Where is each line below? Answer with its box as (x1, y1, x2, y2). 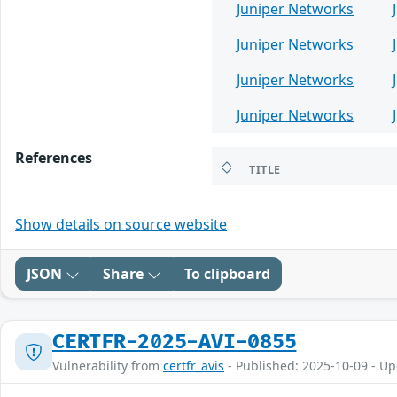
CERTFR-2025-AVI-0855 (52, 330, 297, 355)
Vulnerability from (52, 357, 163, 375)
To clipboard (184, 264, 270, 284)
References (15, 148, 92, 168)
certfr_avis (163, 357, 224, 375)
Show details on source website (15, 214, 227, 235)
